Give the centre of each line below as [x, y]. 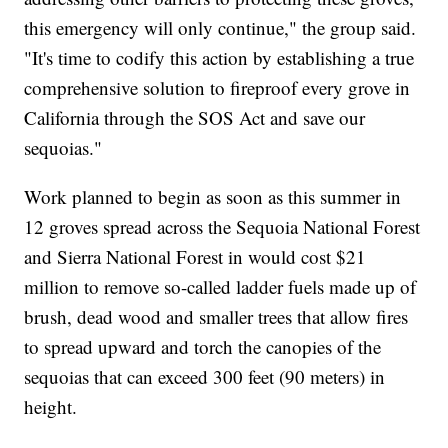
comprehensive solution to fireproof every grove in [217, 87]
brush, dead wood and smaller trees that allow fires [216, 316]
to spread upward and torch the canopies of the [203, 346]
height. [51, 406]
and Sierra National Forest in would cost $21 [195, 256]
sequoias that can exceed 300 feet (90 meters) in [205, 376]
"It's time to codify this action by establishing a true [219, 57]
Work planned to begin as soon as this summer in [213, 196]
